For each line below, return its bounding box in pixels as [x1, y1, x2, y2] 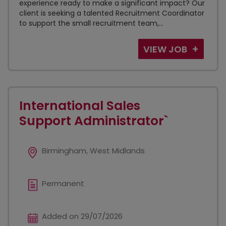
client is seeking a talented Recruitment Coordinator [19, 8, 204, 18]
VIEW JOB [143, 43, 189, 55]
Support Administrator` [19, 112, 168, 130]
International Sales [19, 97, 140, 115]
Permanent [42, 178, 84, 189]
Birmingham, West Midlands [42, 145, 145, 156]
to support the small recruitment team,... [19, 18, 163, 28]
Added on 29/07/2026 [42, 211, 123, 221]
